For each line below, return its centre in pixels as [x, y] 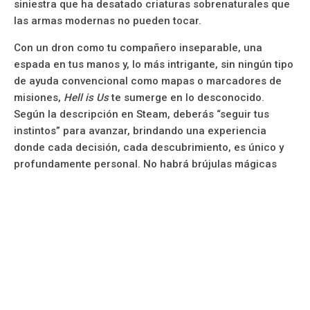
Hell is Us [86, 97]
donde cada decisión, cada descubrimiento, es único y [149, 147]
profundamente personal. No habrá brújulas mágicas [145, 164]
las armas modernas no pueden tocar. [108, 20]
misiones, [39, 97]
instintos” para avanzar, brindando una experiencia [140, 130]
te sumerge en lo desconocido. [186, 97]
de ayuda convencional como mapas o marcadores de [148, 81]
